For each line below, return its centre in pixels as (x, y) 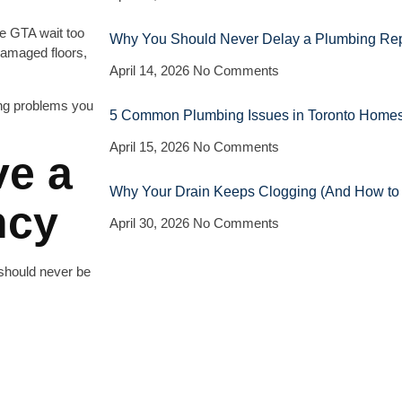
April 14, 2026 (151, 70)
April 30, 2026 (151, 223)
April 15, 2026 (151, 147)
